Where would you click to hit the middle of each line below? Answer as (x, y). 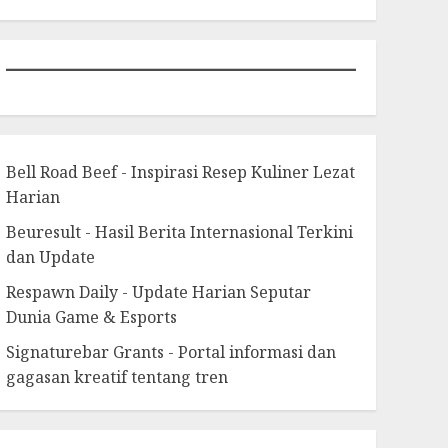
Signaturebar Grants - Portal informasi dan (170, 352)
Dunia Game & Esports (91, 317)
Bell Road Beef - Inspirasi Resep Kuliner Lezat (180, 172)
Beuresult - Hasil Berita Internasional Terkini (179, 232)
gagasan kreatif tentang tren (116, 377)
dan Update (50, 257)
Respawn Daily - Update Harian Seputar (158, 292)
